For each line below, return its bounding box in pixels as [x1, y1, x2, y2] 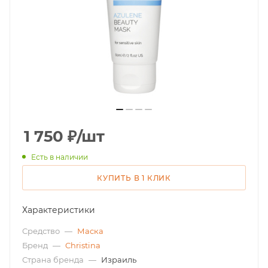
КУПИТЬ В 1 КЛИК [97, 173, 171, 182]
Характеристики [22, 204, 95, 215]
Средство [22, 226, 62, 236]
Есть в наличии [31, 152, 88, 162]
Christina [65, 240, 100, 250]
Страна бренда [22, 254, 86, 264]
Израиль [101, 254, 136, 264]
